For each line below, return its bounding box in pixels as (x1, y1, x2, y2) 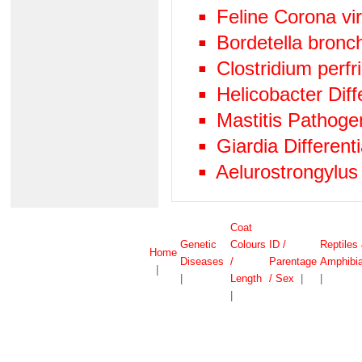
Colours (230, 238, 266, 250)
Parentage (269, 255, 317, 267)
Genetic (180, 238, 217, 250)
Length (230, 272, 262, 284)
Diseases (180, 255, 224, 267)
